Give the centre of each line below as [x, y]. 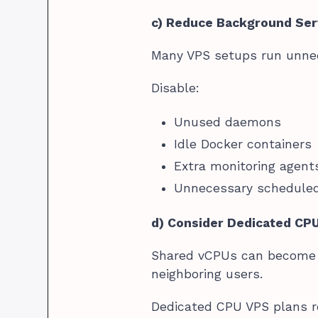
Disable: [176, 88]
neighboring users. [207, 274]
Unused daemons [228, 122]
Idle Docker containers [243, 144]
